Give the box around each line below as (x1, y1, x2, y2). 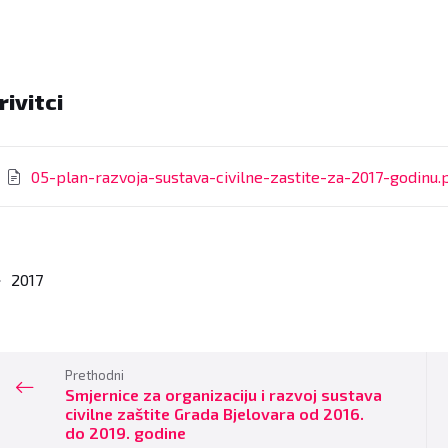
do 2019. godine (65, 423, 187, 443)
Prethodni (65, 367, 125, 384)
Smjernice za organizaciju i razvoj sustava (65, 385, 383, 405)
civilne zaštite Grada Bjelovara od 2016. (65, 404, 365, 424)
